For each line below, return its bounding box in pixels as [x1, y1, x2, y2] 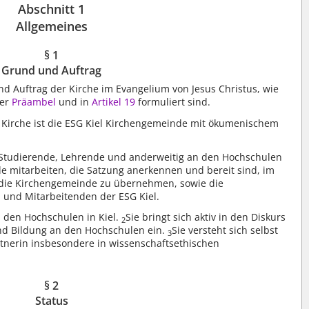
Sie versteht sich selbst [172, 223, 279, 237]
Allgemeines [15, 17, 88, 34]
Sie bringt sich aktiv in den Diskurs [126, 210, 286, 223]
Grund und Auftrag [1, 62, 102, 78]
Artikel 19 [92, 95, 136, 109]
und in [56, 95, 92, 109]
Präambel [12, 95, 57, 109]
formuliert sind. [135, 95, 211, 109]
